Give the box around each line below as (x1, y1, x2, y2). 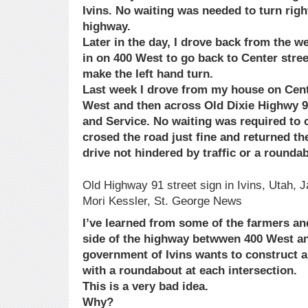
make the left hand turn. (82, 67, 213, 81)
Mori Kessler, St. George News (82, 195, 242, 208)
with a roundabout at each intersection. (82, 263, 297, 277)
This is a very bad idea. (82, 279, 208, 293)
